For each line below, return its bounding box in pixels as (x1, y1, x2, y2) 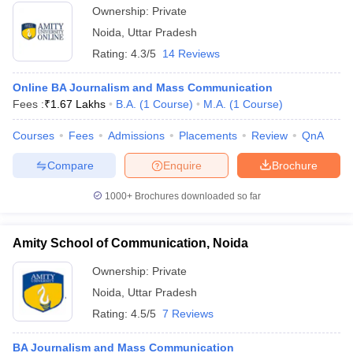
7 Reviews (162, 307, 214, 320)
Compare (46, 158, 94, 172)
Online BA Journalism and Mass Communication (13, 81, 273, 94)
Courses (13, 129, 54, 142)
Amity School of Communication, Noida (13, 236, 248, 250)
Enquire (163, 158, 202, 172)
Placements (179, 129, 237, 142)
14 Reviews (162, 47, 220, 60)
